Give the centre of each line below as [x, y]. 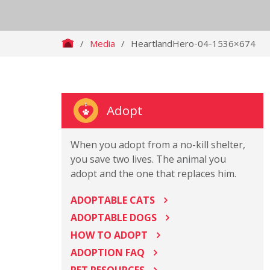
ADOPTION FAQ [108, 253]
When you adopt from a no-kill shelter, [158, 145]
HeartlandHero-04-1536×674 [193, 43]
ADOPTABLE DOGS [114, 218]
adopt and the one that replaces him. [153, 174]
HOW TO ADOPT [109, 235]
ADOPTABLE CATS [113, 200]
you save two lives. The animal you [148, 159]
